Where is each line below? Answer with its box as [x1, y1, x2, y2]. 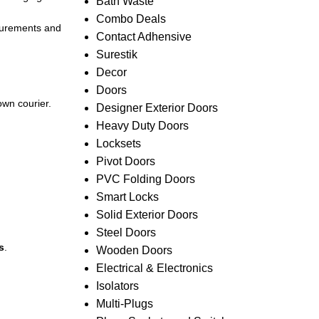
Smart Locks [95, 191, 159, 203]
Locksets [95, 137, 141, 150]
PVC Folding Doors [95, 173, 195, 185]
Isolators [95, 280, 139, 292]
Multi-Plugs [95, 298, 153, 310]
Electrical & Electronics [95, 262, 213, 274]
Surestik [95, 48, 137, 61]
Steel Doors [95, 226, 156, 239]
